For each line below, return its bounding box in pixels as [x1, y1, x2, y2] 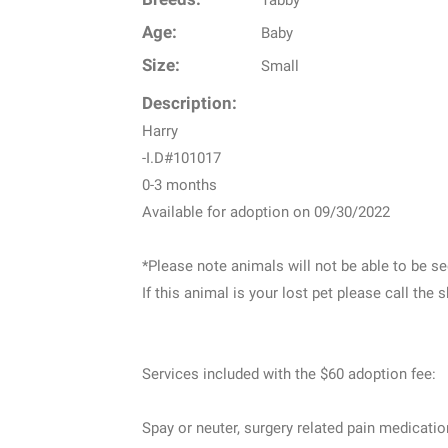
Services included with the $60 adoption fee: [142, 364, 436, 383]
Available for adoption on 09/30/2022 [142, 202, 390, 221]
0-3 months [142, 175, 217, 194]
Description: [142, 93, 237, 113]
